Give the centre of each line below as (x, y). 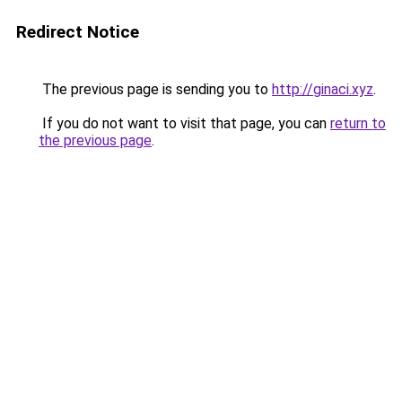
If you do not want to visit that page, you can (184, 123)
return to (358, 123)
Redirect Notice (78, 32)
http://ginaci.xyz (323, 89)
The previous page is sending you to (155, 89)
